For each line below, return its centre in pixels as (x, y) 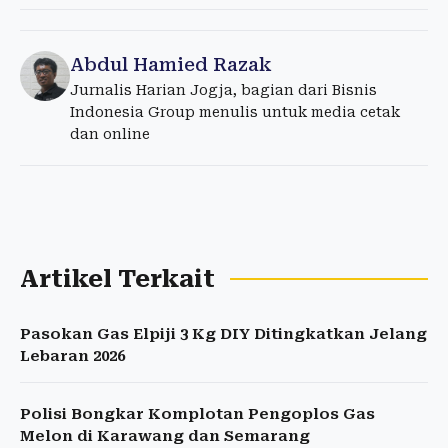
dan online (110, 134)
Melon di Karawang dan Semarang (165, 436)
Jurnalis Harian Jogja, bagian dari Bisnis (223, 90)
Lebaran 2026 (72, 356)
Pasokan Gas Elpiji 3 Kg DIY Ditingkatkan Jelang (223, 334)
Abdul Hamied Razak (170, 65)
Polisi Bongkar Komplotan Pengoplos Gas (197, 414)
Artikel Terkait (117, 279)
